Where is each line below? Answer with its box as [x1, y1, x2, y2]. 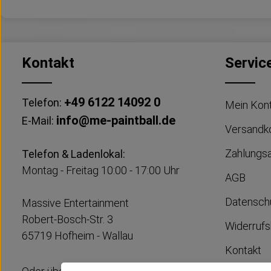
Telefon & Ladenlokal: [22, 148, 125, 161]
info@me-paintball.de [56, 113, 175, 128]
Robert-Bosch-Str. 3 [22, 213, 113, 226]
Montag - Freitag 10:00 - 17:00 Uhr [22, 164, 180, 177]
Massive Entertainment [22, 197, 129, 210]
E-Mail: [22, 114, 56, 128]
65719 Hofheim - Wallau [22, 229, 133, 243]
